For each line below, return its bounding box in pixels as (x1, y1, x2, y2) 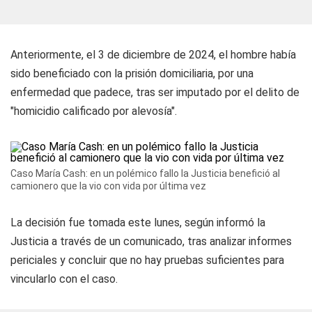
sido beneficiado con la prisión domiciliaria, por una (10, 67, 253, 80)
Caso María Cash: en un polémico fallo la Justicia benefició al (10, 168, 280, 179)
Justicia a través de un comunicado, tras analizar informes (10, 235, 292, 248)
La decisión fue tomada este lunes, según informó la (10, 216, 265, 229)
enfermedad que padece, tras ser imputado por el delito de (10, 86, 299, 99)
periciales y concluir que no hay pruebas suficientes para (10, 253, 284, 267)
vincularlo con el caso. (10, 272, 118, 286)
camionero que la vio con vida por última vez (10, 180, 206, 192)
